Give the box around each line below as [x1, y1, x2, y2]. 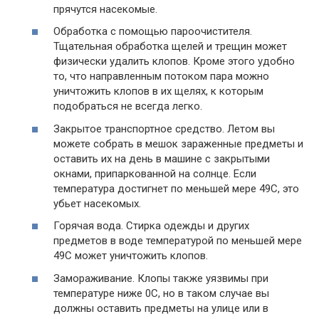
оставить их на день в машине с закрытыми [53, 152, 270, 165]
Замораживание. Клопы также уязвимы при [53, 271, 268, 285]
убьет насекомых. [53, 197, 141, 210]
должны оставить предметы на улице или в [53, 301, 268, 315]
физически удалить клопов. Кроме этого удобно [53, 55, 295, 68]
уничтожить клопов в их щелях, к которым [53, 85, 263, 98]
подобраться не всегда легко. [53, 100, 202, 113]
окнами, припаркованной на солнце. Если [53, 167, 256, 180]
